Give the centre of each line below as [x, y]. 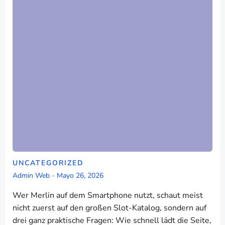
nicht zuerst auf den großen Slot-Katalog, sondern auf [109, 208]
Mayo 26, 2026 [80, 176]
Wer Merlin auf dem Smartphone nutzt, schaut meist [108, 195]
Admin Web [31, 176]
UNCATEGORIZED [48, 163]
